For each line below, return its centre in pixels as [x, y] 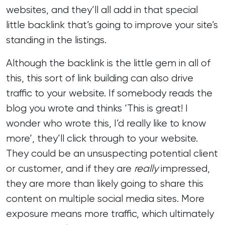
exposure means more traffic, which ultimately [110, 214]
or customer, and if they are [70, 168]
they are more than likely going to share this [105, 184]
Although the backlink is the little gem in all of [108, 63]
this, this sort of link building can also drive [100, 78]
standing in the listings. [56, 40]
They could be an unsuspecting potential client [112, 153]
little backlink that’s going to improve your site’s [112, 25]
